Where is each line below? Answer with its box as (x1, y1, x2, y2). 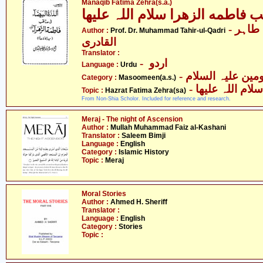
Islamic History (119, 148, 169, 156)
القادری (82, 36, 116, 48)
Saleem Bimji (122, 131, 166, 140)
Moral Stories (82, 190, 126, 198)
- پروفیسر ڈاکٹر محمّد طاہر (225, 23, 235, 35)
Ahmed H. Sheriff (110, 198, 167, 206)
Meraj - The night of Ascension (82, 115, 183, 123)
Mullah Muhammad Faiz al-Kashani (110, 123, 226, 131)
